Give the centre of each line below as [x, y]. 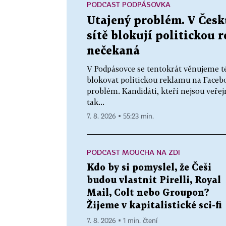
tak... [96, 102]
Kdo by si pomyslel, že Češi [149, 167]
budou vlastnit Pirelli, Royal [154, 180]
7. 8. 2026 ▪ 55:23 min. [120, 116]
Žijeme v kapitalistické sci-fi [154, 205]
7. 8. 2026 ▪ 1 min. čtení [122, 221]
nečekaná [113, 51]
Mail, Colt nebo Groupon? [148, 193]
